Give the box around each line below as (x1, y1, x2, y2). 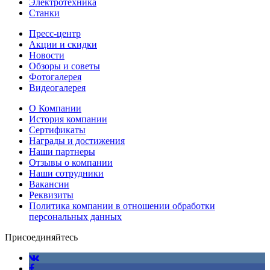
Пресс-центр (29, 28, 81, 39)
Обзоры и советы (29, 60, 100, 71)
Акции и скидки (29, 39, 97, 49)
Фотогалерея (29, 71, 81, 82)
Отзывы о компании (29, 157, 113, 168)
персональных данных (29, 211, 122, 222)
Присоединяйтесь (5, 231, 78, 242)
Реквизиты (29, 189, 74, 200)
